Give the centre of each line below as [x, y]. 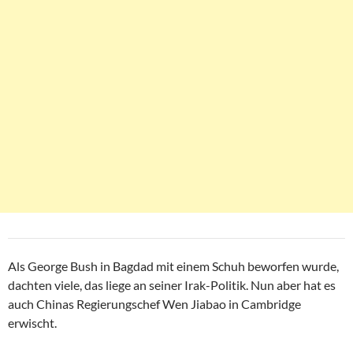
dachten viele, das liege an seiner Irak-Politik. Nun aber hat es [172, 285]
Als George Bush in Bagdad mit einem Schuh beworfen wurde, [173, 266]
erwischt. [32, 323]
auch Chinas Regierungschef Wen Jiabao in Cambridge [154, 304]
